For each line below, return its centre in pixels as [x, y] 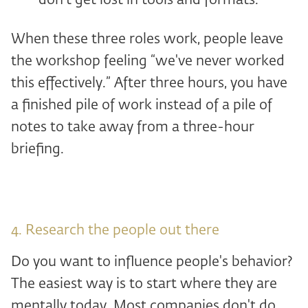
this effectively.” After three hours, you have [149, 83]
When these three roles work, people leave [147, 39]
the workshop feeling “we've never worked [148, 61]
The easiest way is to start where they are [144, 284]
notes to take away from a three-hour [133, 127]
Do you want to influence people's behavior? [152, 262]
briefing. [37, 149]
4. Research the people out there [115, 230]
